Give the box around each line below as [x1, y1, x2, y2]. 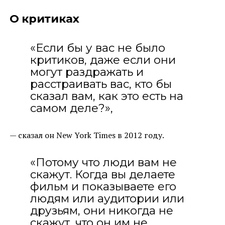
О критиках [9, 11, 79, 26]
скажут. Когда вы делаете [30, 167, 175, 181]
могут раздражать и [30, 64, 144, 79]
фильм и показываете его [30, 179, 176, 193]
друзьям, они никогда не [30, 203, 173, 217]
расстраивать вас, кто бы [30, 76, 172, 91]
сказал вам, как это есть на [30, 88, 183, 103]
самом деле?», [30, 100, 113, 115]
